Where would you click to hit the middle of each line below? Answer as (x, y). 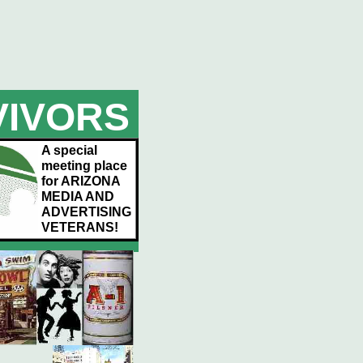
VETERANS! (80, 227)
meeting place (84, 166)
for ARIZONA (81, 181)
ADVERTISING (86, 212)
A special (69, 150)
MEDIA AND (78, 196)
